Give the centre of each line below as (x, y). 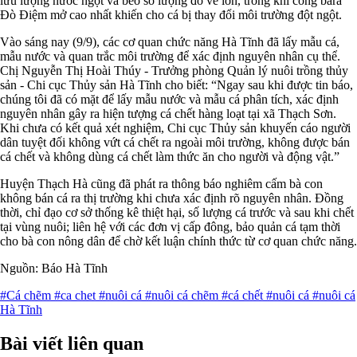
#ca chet (76, 295)
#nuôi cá (289, 295)
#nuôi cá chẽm (183, 295)
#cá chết (244, 295)
